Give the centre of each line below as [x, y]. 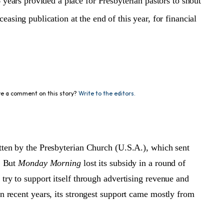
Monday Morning [49, 163]
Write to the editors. [107, 93]
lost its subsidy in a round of [133, 163]
